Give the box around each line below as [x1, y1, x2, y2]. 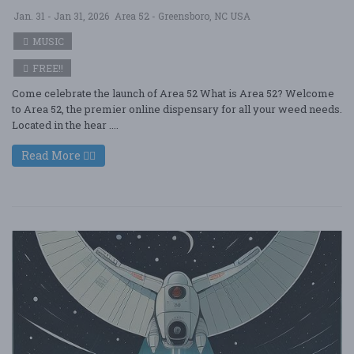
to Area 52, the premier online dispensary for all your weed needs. [12, 102, 342, 116]
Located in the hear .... [12, 118, 119, 132]
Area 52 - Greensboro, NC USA [115, 9, 250, 22]
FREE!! [30, 62, 63, 74]
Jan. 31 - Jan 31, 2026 [13, 9, 109, 22]
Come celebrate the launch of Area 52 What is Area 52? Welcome [12, 86, 334, 100]
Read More [21, 148, 83, 163]
